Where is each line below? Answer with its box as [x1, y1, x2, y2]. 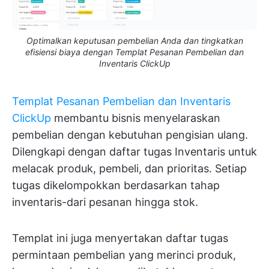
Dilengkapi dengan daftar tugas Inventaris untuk [12, 145, 257, 158]
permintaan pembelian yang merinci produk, [12, 248, 236, 261]
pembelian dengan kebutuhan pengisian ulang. [12, 128, 248, 141]
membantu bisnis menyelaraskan [51, 111, 220, 124]
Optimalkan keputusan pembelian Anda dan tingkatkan [26, 35, 243, 46]
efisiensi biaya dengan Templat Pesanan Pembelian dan [25, 46, 244, 57]
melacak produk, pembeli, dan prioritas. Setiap [12, 162, 247, 175]
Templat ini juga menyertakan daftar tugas [12, 231, 228, 244]
